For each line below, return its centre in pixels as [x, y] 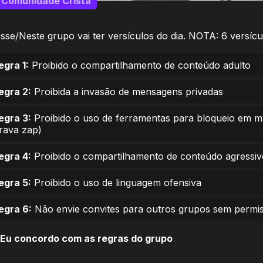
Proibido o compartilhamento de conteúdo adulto [140, 65]
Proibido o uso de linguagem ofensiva [116, 183]
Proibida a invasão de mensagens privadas [127, 92]
